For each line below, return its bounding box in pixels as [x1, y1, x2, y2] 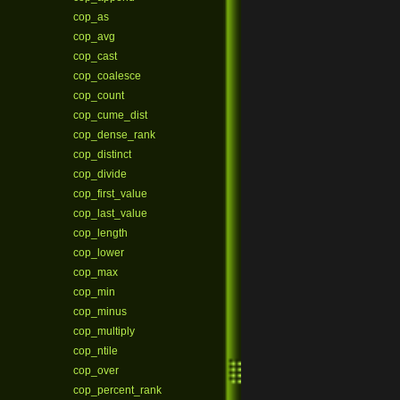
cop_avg [73, 30, 115, 43]
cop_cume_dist [73, 109, 147, 121]
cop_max [73, 266, 118, 279]
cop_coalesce [73, 70, 141, 82]
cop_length [73, 227, 128, 239]
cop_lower [73, 246, 124, 259]
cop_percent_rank [73, 384, 162, 396]
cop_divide [73, 168, 127, 180]
